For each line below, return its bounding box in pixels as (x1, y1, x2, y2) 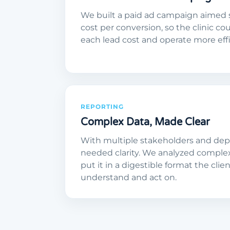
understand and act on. (81, 172, 177, 183)
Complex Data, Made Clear (81, 116, 210, 129)
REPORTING (81, 103, 124, 111)
